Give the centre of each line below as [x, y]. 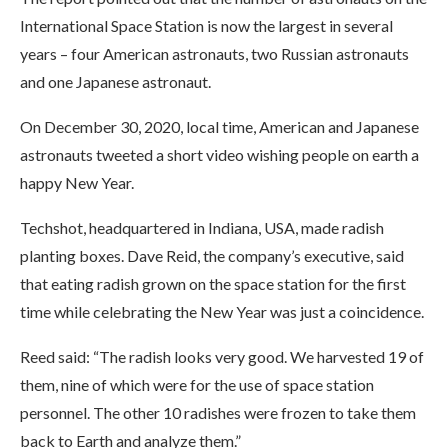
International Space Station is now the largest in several [206, 25]
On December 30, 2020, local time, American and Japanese [219, 126]
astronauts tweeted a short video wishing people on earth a [219, 154]
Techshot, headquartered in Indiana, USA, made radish [202, 227]
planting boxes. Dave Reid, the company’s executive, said [212, 255]
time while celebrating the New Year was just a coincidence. [222, 311]
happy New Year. [77, 182]
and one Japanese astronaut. [115, 81]
